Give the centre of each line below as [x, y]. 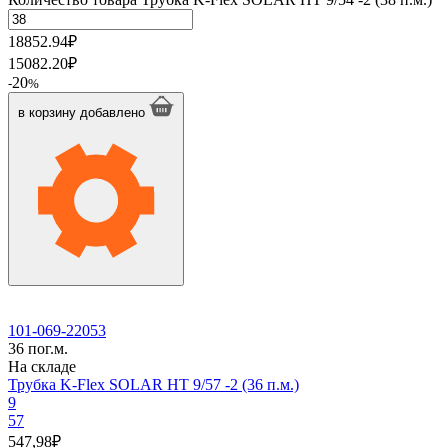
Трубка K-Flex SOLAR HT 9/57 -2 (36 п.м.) [153, 384]
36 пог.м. [38, 348]
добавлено [112, 112]
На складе [42, 366]
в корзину [47, 112]
